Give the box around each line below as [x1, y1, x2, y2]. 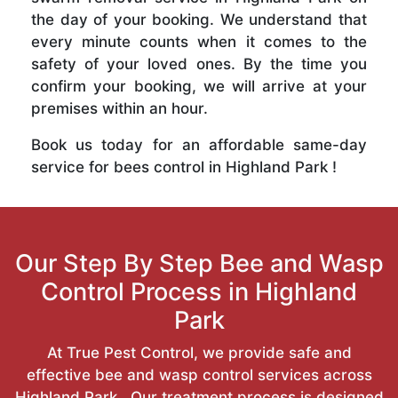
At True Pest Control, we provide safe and [46, 343, 352, 362]
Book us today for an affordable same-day [31, 135, 367, 154]
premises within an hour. [31, 99, 208, 117]
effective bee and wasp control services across [26, 365, 372, 384]
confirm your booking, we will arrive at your [31, 76, 367, 95]
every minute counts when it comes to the [31, 32, 367, 51]
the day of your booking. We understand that [31, 10, 367, 28]
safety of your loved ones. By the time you [31, 54, 367, 73]
